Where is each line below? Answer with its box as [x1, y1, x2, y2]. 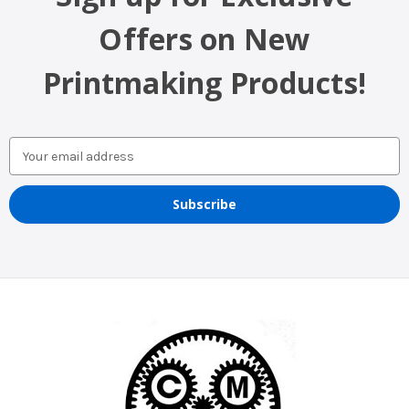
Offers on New [99, 19, 310, 59]
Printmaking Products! [42, 63, 367, 103]
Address [9, 158, 58, 174]
